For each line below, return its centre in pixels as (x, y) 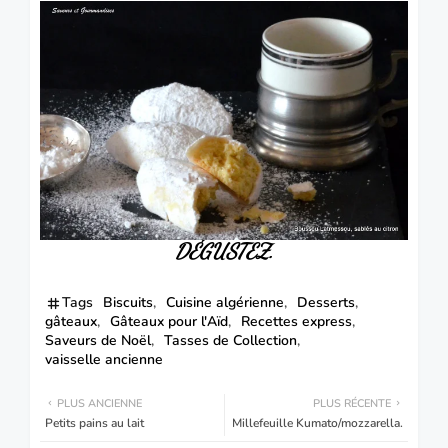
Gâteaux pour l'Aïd (169, 321)
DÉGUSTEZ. (224, 251)
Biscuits (128, 302)
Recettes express (296, 321)
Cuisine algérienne (225, 302)
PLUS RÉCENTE (352, 403)
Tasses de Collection (230, 340)
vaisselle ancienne (104, 359)
